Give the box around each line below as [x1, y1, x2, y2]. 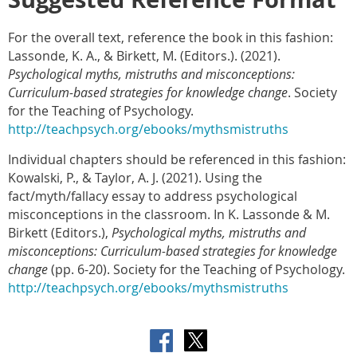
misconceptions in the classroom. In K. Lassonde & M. [8, 205, 330, 223]
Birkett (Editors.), [8, 223, 112, 241]
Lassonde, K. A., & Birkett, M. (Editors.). [8, 46, 237, 65]
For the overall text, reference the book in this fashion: [8, 28, 333, 46]
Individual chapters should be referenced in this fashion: [8, 150, 346, 168]
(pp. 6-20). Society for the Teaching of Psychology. [48, 260, 345, 278]
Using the [202, 168, 262, 186]
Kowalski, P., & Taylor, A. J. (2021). [8, 168, 202, 186]
